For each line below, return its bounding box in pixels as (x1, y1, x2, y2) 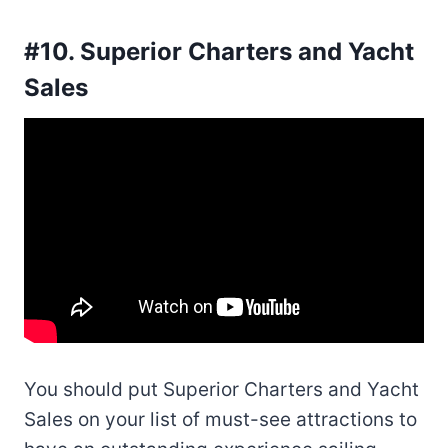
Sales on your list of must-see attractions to (24, 407, 417, 431)
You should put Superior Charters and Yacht (24, 377, 419, 401)
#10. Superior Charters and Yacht (24, 36, 414, 66)
